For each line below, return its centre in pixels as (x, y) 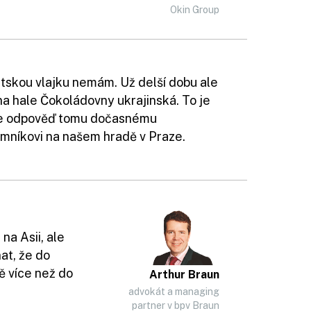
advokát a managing (174, 292)
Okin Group (195, 10)
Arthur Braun (184, 275)
